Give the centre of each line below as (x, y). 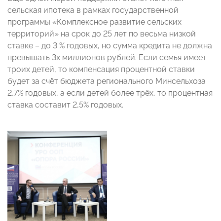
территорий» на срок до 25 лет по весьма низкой (102, 34)
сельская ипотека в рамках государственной (93, 10)
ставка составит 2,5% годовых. (65, 105)
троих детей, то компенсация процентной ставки (101, 70)
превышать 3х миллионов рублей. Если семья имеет (107, 58)
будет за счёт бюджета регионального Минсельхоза (107, 81)
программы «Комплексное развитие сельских (94, 22)
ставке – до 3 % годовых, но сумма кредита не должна (110, 46)
